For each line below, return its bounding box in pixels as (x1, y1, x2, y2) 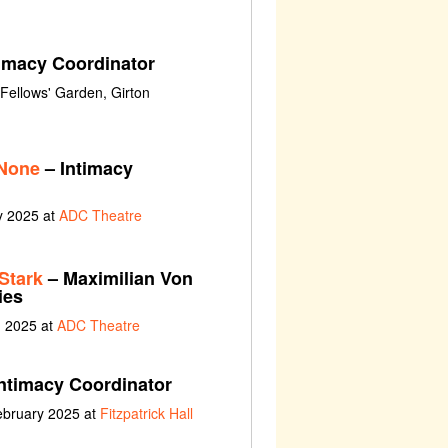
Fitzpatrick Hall (99, 402, 193, 423)
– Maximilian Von (42, 264, 193, 291)
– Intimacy (39, 155, 133, 182)
